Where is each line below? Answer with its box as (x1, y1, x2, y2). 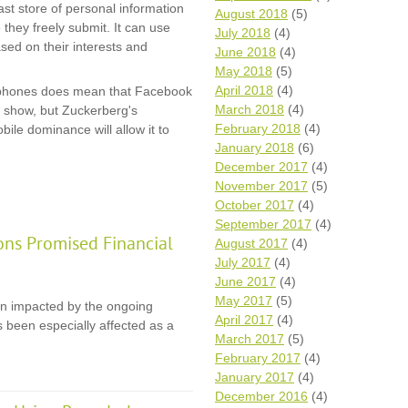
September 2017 (215, 217, 311, 231)
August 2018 (215, 6, 288, 21)
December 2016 (215, 389, 308, 403)
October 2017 (215, 198, 294, 212)
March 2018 (215, 102, 284, 117)
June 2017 (215, 274, 276, 289)
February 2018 (215, 121, 301, 136)
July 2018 (215, 25, 270, 40)
